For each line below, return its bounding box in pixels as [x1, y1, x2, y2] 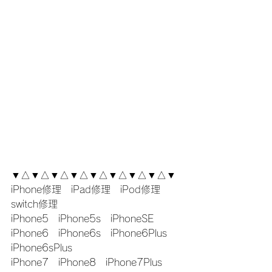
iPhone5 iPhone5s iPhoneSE [11, 214, 154, 223]
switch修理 [11, 199, 58, 209]
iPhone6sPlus [11, 243, 72, 253]
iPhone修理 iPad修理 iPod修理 [11, 185, 170, 194]
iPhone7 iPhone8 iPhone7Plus [11, 257, 172, 267]
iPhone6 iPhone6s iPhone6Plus [11, 228, 177, 238]
